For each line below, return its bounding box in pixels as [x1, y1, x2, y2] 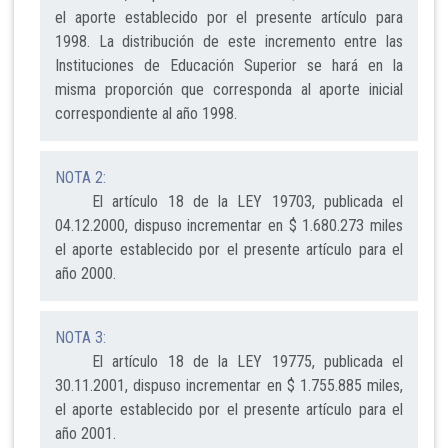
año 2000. [55, 264, 116, 284]
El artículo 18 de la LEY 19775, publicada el [55, 352, 403, 372]
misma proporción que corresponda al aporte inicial [55, 80, 403, 100]
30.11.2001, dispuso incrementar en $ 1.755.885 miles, [55, 376, 403, 396]
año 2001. [55, 424, 116, 444]
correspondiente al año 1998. [55, 104, 237, 124]
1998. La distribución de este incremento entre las [55, 32, 403, 52]
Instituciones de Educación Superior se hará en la [55, 56, 403, 76]
